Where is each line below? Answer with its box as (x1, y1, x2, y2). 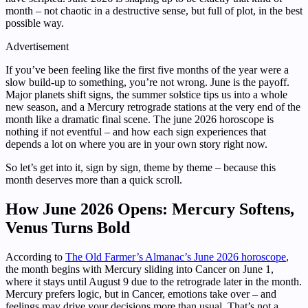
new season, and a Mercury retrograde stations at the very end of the (5, 101, 300, 113)
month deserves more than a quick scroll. (5, 174, 182, 186)
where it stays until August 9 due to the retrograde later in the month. (5, 276, 302, 288)
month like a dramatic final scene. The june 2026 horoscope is (5, 113, 274, 126)
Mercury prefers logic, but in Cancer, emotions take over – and (5, 288, 276, 300)
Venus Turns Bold (5, 219, 130, 237)
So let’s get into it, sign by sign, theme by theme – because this (5, 162, 276, 174)
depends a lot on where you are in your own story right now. (5, 138, 267, 151)
